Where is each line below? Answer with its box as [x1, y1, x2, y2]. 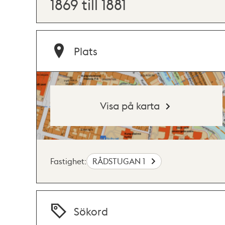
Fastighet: [50, 155, 86, 166]
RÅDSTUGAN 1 [92, 155, 148, 166]
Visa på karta [100, 98, 160, 112]
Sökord [74, 204, 108, 218]
